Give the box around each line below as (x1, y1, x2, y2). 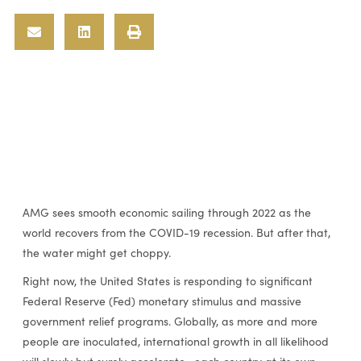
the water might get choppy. (22, 245, 171, 261)
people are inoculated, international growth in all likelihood (22, 334, 329, 350)
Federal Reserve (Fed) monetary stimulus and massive (22, 293, 301, 309)
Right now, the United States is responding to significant (22, 273, 313, 289)
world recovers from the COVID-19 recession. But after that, (22, 225, 330, 241)
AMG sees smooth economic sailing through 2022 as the (22, 205, 311, 221)
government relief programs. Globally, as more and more (22, 313, 317, 330)
